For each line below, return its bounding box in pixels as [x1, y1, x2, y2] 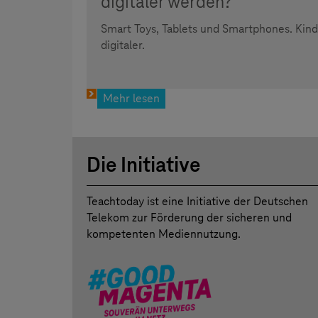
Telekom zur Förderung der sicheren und [87, 210, 292, 226]
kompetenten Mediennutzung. [87, 226, 241, 242]
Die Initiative [87, 152, 200, 178]
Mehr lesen [103, 91, 160, 106]
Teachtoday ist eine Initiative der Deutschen [87, 194, 308, 209]
